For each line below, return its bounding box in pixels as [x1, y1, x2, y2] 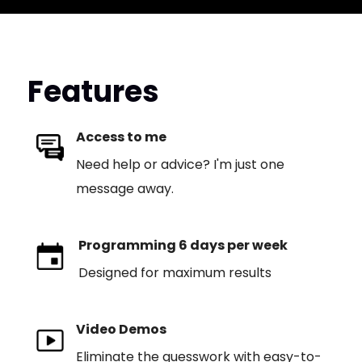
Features [27, 71, 159, 112]
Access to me [75, 128, 166, 146]
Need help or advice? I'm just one [75, 155, 284, 174]
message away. [75, 179, 174, 198]
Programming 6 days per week [78, 236, 288, 255]
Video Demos [75, 320, 166, 339]
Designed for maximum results [78, 263, 271, 282]
